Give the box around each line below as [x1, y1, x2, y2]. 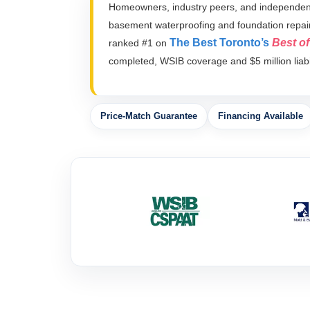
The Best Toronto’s [170, 37, 272, 49]
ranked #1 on [109, 37, 170, 49]
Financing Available [218, 111, 303, 122]
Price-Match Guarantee [100, 111, 197, 122]
